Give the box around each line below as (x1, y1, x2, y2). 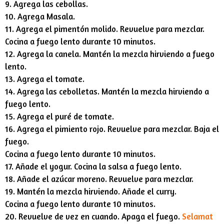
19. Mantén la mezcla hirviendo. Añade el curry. (5, 186, 176, 196)
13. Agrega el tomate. (5, 73, 84, 84)
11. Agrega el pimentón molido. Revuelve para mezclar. (5, 23, 204, 34)
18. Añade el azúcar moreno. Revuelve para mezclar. (5, 173, 193, 184)
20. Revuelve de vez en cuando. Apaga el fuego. (5, 211, 182, 221)
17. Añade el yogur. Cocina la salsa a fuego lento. (5, 161, 181, 171)
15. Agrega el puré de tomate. (5, 111, 114, 121)
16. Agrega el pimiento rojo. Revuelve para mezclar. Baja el (5, 123, 219, 134)
